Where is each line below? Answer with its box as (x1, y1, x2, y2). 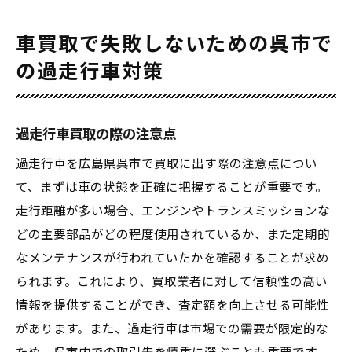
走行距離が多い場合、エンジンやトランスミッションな (16, 204, 330, 218)
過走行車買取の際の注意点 (16, 126, 176, 142)
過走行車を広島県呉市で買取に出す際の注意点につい (16, 157, 317, 171)
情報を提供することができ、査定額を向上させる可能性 (16, 299, 329, 313)
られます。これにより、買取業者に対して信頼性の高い (16, 275, 328, 289)
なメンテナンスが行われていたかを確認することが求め (16, 251, 329, 266)
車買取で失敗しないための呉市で (16, 33, 334, 56)
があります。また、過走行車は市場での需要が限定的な (16, 322, 328, 336)
